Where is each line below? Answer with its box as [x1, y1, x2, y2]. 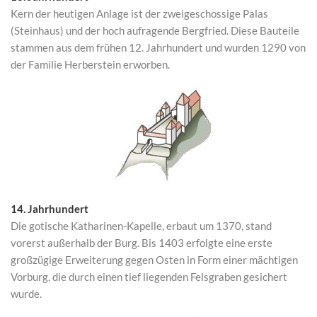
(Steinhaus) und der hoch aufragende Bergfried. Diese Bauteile [11, 24, 299, 37]
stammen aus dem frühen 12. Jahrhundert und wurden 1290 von [11, 41, 306, 54]
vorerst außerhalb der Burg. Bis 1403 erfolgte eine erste [11, 236, 272, 249]
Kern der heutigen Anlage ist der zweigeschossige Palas [11, 7, 268, 20]
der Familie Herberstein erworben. [11, 58, 170, 71]
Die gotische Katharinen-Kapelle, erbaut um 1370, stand [11, 219, 272, 232]
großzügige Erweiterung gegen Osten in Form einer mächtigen [11, 253, 298, 266]
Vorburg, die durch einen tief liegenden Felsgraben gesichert [11, 270, 287, 283]
